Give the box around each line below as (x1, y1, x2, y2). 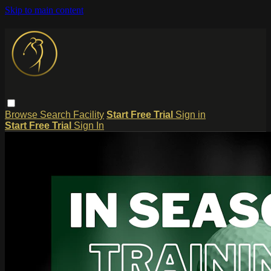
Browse (5, 109, 40, 120)
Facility (73, 109, 104, 120)
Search (40, 109, 73, 120)
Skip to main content (5, 5, 83, 15)
